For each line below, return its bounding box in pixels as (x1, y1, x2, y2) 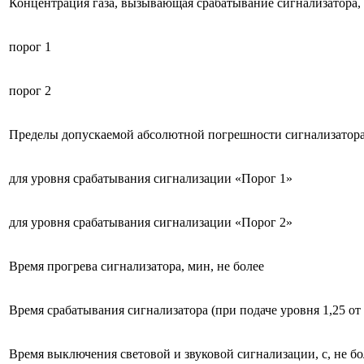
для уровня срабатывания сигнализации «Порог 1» (9, 171, 292, 185)
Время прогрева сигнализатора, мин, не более (9, 258, 264, 273)
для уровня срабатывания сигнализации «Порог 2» (9, 214, 292, 229)
